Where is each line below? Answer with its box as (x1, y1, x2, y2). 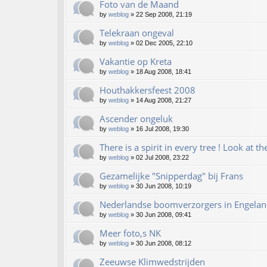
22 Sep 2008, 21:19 (136, 11, 192, 18)
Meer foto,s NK (100, 227, 161, 240)
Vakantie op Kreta (100, 55, 172, 68)
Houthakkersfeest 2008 (100, 84, 195, 97)
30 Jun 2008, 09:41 (136, 211, 191, 219)
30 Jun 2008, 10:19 (136, 182, 191, 190)
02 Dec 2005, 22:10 (136, 39, 193, 47)
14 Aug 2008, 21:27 (136, 97, 191, 104)
